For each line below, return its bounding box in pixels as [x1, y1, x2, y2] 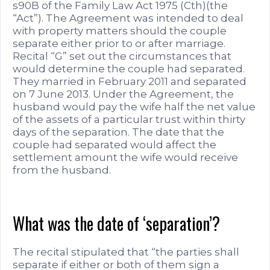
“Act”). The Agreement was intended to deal [13, 11, 243, 24]
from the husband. [13, 163, 111, 176]
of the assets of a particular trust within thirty [13, 113, 245, 125]
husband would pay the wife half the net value [13, 100, 256, 113]
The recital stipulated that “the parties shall [13, 245, 239, 258]
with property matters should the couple [13, 24, 227, 37]
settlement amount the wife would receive [13, 151, 238, 163]
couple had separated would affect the [13, 138, 216, 151]
